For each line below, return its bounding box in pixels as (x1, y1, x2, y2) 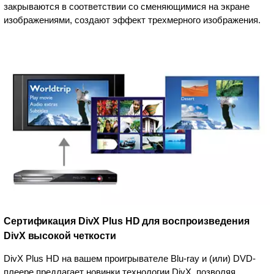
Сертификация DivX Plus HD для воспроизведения (4, 216, 250, 227)
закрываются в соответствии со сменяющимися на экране (4, 1, 250, 12)
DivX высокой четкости (4, 231, 116, 242)
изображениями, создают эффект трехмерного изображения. (4, 15, 261, 26)
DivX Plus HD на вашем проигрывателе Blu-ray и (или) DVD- (4, 253, 256, 264)
